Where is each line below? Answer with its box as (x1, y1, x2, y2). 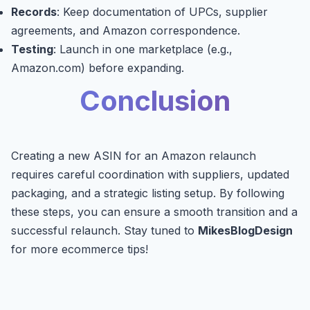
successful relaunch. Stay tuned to (11, 224, 198, 238)
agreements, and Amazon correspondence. (11, 24, 240, 38)
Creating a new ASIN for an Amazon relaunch (11, 149, 256, 163)
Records (11, 5, 57, 19)
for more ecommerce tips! (11, 242, 148, 257)
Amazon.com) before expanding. (11, 61, 184, 75)
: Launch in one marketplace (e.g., (53, 42, 232, 57)
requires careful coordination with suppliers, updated (11, 167, 289, 182)
